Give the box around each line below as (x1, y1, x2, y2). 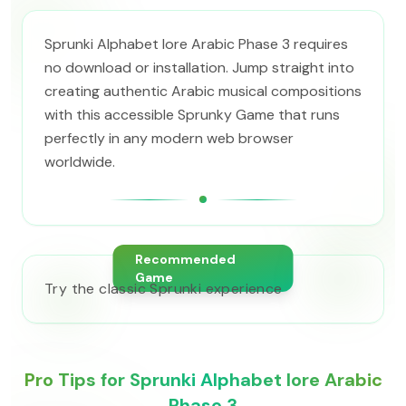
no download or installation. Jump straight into (44, 58, 354, 77)
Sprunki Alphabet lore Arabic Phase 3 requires (44, 34, 348, 53)
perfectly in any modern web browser (44, 129, 294, 148)
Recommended (134, 251, 236, 267)
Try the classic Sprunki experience (44, 279, 283, 298)
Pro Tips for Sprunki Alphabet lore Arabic (24, 368, 382, 391)
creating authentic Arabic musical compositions (44, 82, 362, 101)
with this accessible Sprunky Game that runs (44, 105, 340, 124)
